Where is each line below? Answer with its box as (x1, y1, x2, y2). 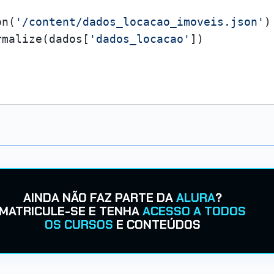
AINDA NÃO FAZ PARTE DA (23, 190, 176, 206)
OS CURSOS (44, 217, 113, 232)
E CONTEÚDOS (113, 217, 201, 232)
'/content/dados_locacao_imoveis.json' (15, 15, 264, 28)
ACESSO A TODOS (143, 203, 246, 219)
